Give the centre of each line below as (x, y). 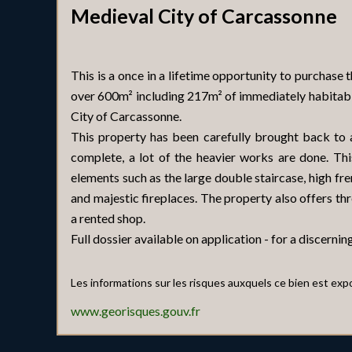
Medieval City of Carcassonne (204, 16)
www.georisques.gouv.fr (136, 311)
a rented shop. (108, 218)
